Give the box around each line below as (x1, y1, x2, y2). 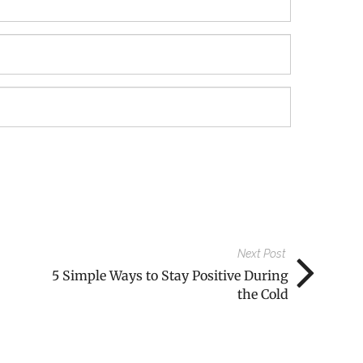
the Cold (237, 285, 288, 302)
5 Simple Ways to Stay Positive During (52, 267, 288, 284)
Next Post (237, 246, 286, 260)
